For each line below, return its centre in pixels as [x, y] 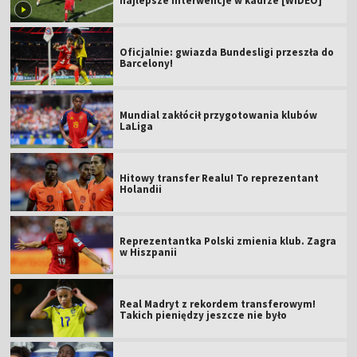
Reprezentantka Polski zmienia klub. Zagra [228, 241]
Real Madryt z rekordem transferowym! [218, 304]
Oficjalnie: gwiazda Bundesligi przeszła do [227, 52]
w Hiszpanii [149, 252]
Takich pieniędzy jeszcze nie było [204, 315]
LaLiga [137, 126]
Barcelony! [147, 63]
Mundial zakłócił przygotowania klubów [219, 115]
